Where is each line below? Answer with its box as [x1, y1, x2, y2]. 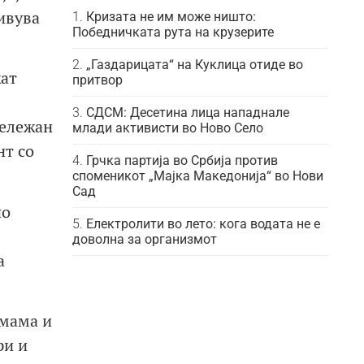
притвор [71, 72, 123, 88]
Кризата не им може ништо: [85, 9, 256, 24]
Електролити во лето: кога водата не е [85, 216, 320, 232]
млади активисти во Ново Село [71, 120, 263, 136]
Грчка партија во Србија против [85, 153, 278, 168]
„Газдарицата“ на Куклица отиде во [85, 57, 303, 72]
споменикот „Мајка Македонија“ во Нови [71, 168, 323, 184]
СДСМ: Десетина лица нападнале [85, 105, 289, 120]
